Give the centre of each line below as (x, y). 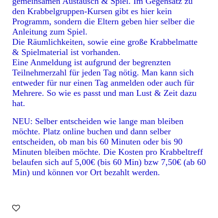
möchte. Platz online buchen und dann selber (91, 131)
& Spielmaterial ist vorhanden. (66, 52)
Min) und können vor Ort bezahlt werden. (86, 172)
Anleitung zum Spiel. (50, 31)
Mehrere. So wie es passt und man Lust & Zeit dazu (104, 93)
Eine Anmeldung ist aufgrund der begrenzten (91, 62)
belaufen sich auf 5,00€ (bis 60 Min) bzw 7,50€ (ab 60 (109, 162)
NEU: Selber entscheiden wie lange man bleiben (98, 121)
